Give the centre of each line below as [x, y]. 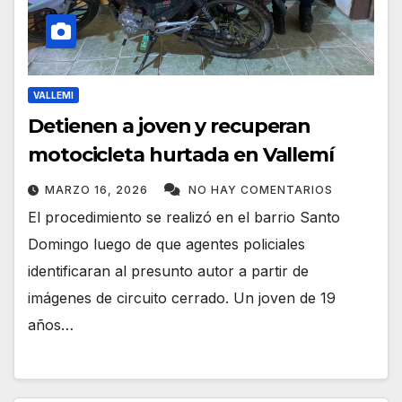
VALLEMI [53, 95]
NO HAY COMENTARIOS [261, 189]
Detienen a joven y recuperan [170, 126]
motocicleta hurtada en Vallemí [181, 154]
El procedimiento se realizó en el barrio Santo [184, 217]
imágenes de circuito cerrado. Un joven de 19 [182, 297]
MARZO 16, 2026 [98, 189]
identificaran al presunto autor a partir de [168, 271]
